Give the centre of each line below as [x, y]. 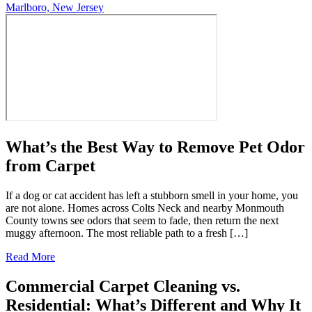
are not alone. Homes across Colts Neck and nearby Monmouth [145, 208]
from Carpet [50, 166]
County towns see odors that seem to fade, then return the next [142, 221]
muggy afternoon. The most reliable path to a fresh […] [127, 233]
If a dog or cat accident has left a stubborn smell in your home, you [152, 196]
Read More [30, 257]
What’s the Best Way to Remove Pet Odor [155, 147]
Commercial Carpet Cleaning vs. [123, 286]
